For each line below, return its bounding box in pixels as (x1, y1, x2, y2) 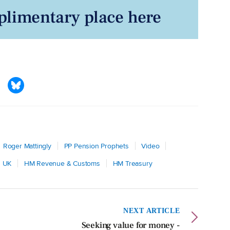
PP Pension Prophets (64, 140, 129, 151)
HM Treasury (112, 158, 152, 168)
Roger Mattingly (3, 140, 51, 151)
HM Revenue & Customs (24, 158, 100, 168)
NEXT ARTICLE (123, 206, 180, 215)
